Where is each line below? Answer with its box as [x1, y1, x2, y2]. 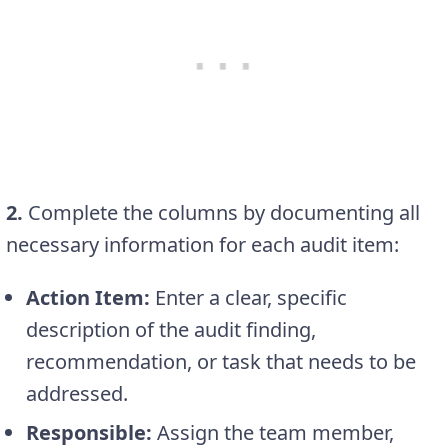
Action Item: [26, 284, 150, 312]
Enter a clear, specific [150, 284, 347, 312]
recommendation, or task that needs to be [26, 348, 416, 376]
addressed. [26, 380, 128, 408]
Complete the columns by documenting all [23, 199, 420, 227]
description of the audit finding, [26, 316, 316, 344]
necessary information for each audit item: [6, 231, 399, 259]
